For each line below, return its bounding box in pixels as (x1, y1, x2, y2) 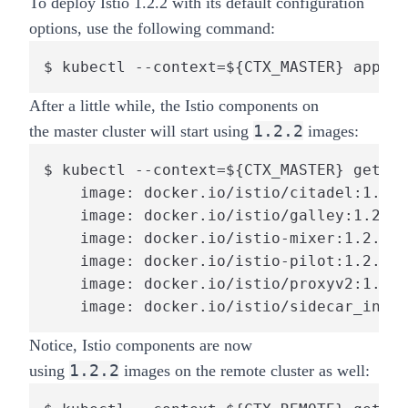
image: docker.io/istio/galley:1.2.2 (44, 206, 399, 224)
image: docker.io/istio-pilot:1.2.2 (44, 251, 390, 270)
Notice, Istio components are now (29, 335, 252, 354)
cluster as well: (266, 361, 374, 380)
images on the (119, 361, 220, 380)
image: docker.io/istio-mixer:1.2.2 (44, 229, 390, 247)
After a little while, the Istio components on (29, 96, 319, 115)
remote (220, 361, 266, 380)
